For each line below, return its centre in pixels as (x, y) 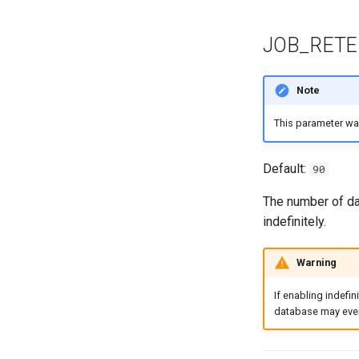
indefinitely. (294, 221)
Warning (316, 263)
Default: (286, 168)
